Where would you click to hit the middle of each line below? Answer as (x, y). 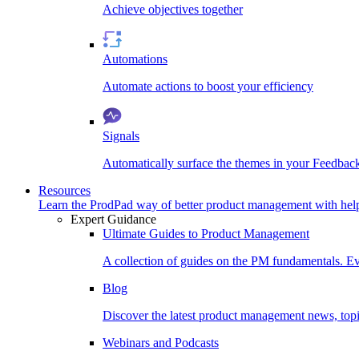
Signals (121, 135)
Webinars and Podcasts (161, 342)
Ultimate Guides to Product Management (206, 233)
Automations (135, 58)
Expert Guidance (113, 219)
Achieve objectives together (173, 9)
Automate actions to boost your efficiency (208, 86)
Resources (65, 190)
